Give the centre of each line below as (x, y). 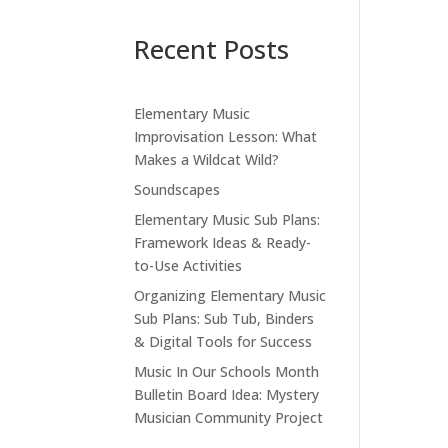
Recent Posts (212, 48)
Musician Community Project (229, 417)
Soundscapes (177, 189)
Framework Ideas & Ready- (223, 242)
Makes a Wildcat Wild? (207, 159)
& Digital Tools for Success (223, 341)
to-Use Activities (188, 265)
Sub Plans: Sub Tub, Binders (224, 318)
